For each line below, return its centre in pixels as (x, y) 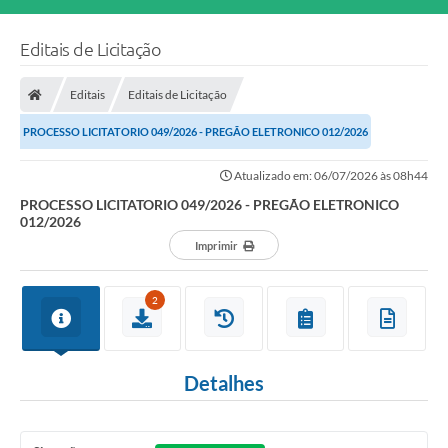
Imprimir (216, 246)
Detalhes (224, 383)
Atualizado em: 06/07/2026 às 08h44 (330, 176)
